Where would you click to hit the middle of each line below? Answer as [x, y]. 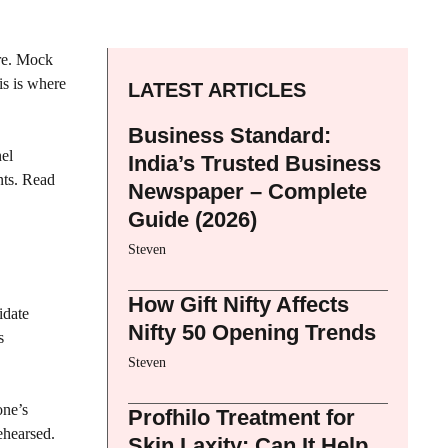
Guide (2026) [192, 219]
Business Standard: [229, 135]
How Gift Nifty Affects [238, 304]
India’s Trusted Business [254, 163]
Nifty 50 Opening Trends [252, 332]
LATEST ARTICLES [217, 89]
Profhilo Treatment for [241, 417]
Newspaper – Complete [247, 191]
